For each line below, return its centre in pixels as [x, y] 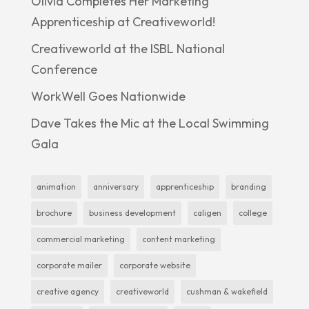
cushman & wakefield [227, 291]
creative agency [67, 291]
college [252, 212]
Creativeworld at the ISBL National [128, 48]
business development [132, 212]
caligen [207, 212]
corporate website [154, 265]
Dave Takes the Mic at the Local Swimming [150, 123]
